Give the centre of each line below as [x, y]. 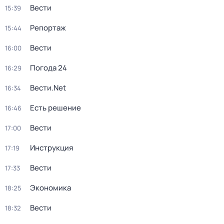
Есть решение [55, 108]
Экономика [50, 188]
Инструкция [51, 148]
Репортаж [48, 28]
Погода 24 [48, 68]
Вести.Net [48, 88]
